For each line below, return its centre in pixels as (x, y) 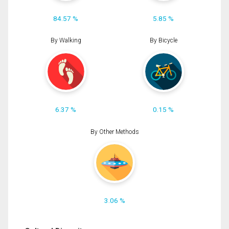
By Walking (66, 41)
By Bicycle (163, 41)
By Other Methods (114, 132)
